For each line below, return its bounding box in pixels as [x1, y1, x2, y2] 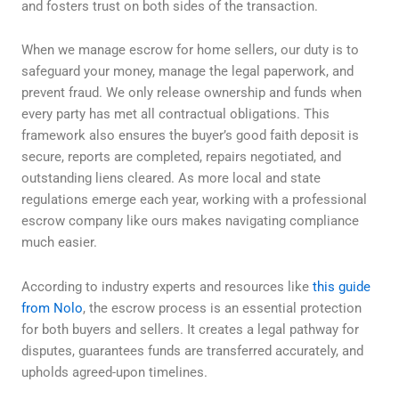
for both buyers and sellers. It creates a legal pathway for [21, 322, 359, 338]
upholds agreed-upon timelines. [21, 364, 208, 380]
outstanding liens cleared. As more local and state [21, 170, 321, 187]
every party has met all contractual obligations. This [21, 106, 330, 123]
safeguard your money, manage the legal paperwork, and [21, 63, 354, 80]
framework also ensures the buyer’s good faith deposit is [21, 127, 359, 144]
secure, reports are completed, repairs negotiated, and [21, 149, 341, 166]
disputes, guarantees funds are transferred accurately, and [21, 343, 363, 359]
